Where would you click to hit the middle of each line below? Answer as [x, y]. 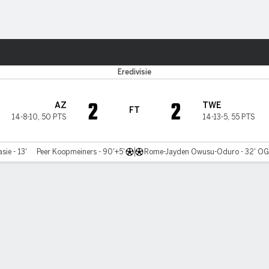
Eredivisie [134, 72]
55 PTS [243, 117]
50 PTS [54, 117]
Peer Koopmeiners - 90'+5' [80, 152]
